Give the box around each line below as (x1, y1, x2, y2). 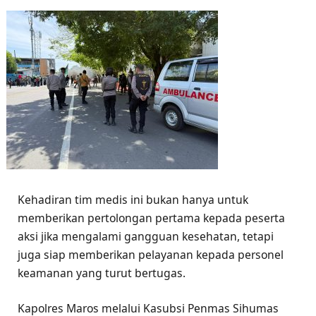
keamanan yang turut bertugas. (18, 265, 186, 281)
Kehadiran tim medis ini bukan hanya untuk (18, 191, 248, 207)
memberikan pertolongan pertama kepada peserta (18, 209, 285, 226)
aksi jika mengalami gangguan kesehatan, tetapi (18, 228, 274, 244)
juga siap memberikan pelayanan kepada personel (18, 246, 284, 262)
